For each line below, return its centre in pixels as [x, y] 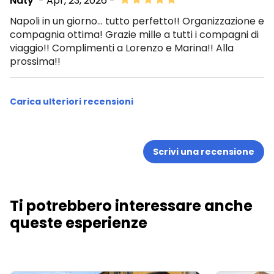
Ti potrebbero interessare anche [131, 206]
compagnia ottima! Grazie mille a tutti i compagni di [134, 34]
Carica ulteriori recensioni [72, 101]
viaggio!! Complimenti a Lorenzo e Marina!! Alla [122, 48]
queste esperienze [79, 223]
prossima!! [35, 61]
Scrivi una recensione [204, 151]
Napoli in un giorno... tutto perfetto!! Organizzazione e [137, 21]
